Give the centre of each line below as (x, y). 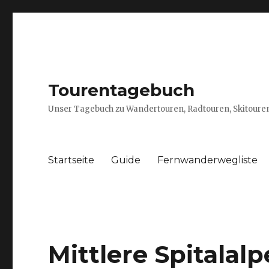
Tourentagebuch (122, 90)
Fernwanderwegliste (208, 160)
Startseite (71, 160)
